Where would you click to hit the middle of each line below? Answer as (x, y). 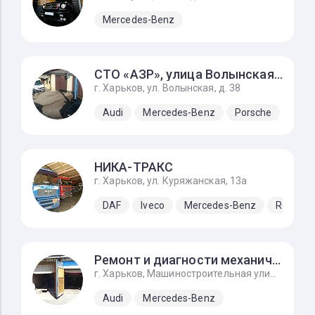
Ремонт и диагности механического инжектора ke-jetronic (276, 260)
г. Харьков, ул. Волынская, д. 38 (168, 88)
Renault (293, 205)
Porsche (253, 112)
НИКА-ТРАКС (134, 167)
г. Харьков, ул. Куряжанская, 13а (171, 181)
